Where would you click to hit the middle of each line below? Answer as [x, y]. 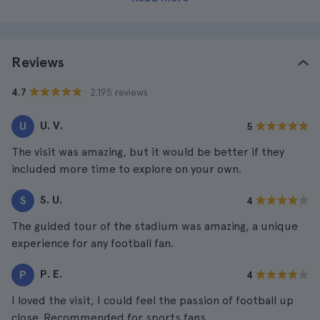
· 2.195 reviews [116, 92]
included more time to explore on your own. [126, 169]
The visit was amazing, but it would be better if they [148, 152]
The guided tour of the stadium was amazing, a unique [155, 226]
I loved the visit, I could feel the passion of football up [152, 300]
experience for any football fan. [92, 243]
